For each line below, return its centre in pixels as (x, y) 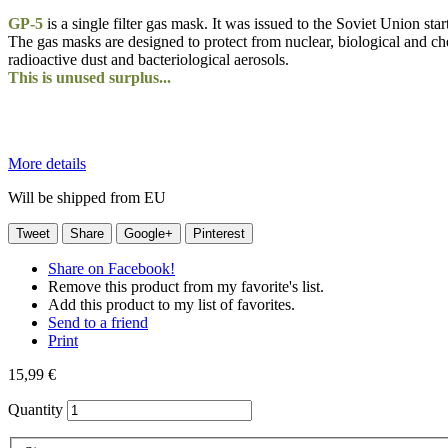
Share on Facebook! (111, 268)
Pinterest (219, 233)
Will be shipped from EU (87, 197)
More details (47, 163)
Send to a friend (98, 322)
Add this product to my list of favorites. (171, 304)
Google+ (148, 233)
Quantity (35, 409)
